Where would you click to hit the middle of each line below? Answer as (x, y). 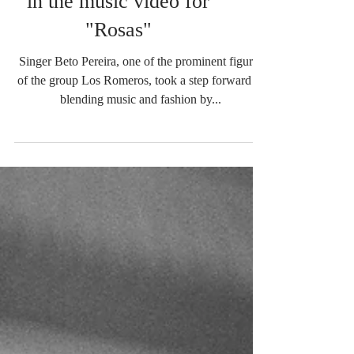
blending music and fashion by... (141, 100)
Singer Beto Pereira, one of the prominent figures (141, 62)
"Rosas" (118, 30)
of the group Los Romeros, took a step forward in (141, 81)
